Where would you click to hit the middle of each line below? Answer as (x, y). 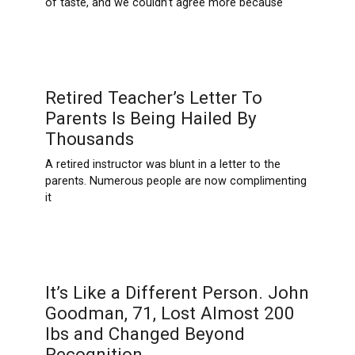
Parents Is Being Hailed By (151, 118)
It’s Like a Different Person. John (177, 293)
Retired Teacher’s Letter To (153, 98)
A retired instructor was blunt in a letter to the (162, 165)
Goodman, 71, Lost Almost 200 (170, 313)
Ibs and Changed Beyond (145, 334)
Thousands (89, 139)
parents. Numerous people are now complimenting (176, 181)
